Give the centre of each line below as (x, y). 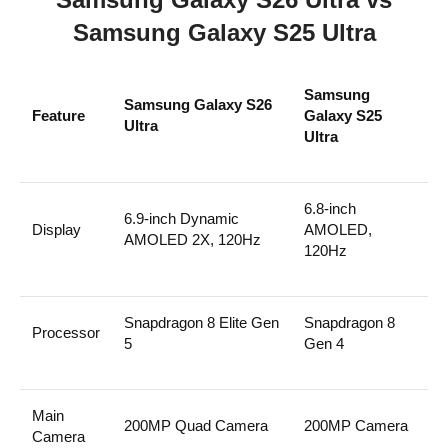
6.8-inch (330, 208)
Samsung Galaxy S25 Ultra (224, 32)
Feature (58, 115)
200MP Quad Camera (196, 425)
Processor (66, 332)
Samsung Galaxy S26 (198, 104)
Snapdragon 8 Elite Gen (201, 322)
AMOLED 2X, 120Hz (192, 239)
